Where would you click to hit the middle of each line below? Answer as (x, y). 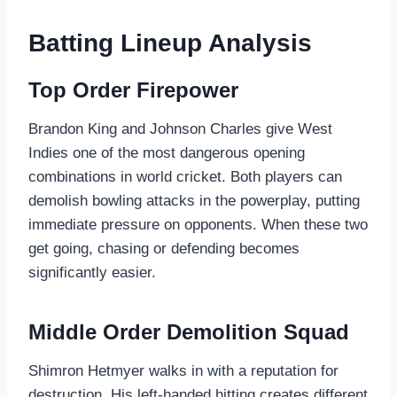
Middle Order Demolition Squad (189, 331)
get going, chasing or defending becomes (164, 248)
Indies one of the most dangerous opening (167, 152)
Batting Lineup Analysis (170, 43)
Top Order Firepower (133, 90)
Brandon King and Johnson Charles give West (180, 128)
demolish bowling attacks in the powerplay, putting (194, 200)
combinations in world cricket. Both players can (185, 176)
